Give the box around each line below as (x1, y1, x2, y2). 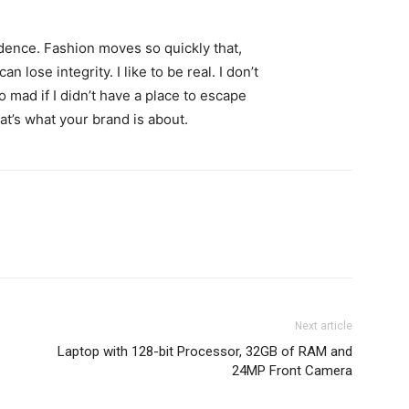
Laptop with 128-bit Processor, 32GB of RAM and (58, 342, 352, 360)
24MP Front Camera (232, 362, 352, 379)
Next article (295, 319, 352, 332)
